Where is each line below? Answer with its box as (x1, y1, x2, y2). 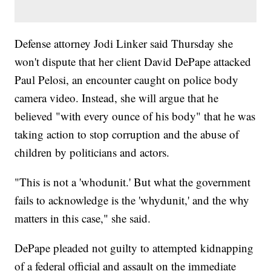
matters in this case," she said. (15, 211, 151, 226)
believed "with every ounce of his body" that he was (15, 108, 256, 124)
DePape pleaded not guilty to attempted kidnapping (15, 240, 254, 256)
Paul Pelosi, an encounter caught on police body (15, 72, 239, 88)
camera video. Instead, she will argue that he (15, 90, 219, 106)
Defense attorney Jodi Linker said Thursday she (15, 36, 233, 51)
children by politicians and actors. (15, 145, 170, 160)
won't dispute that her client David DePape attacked (15, 54, 252, 70)
